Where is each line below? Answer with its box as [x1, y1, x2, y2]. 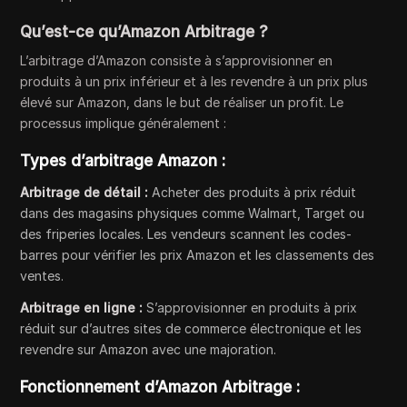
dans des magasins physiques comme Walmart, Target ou [20, 205, 365, 221]
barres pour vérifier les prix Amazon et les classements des [20, 247, 375, 263]
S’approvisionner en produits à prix [143, 300, 358, 315]
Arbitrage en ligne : [20, 300, 144, 315]
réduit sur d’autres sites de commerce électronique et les [20, 321, 362, 336]
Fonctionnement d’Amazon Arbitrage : [20, 378, 301, 396]
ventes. [20, 268, 65, 283]
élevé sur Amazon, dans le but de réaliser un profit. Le [20, 94, 344, 110]
